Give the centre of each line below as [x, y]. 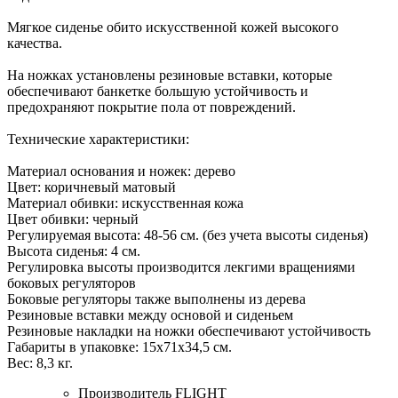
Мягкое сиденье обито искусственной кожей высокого [173, 28]
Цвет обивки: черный [73, 219]
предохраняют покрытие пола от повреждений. [151, 107]
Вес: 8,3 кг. [40, 363]
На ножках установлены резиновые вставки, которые [170, 76]
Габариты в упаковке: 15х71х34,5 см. [119, 347]
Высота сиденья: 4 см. [74, 251]
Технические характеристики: [98, 139]
